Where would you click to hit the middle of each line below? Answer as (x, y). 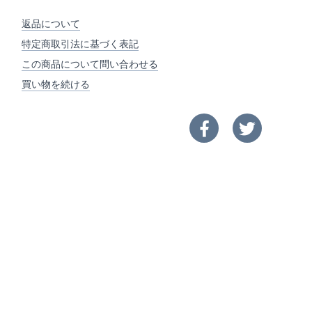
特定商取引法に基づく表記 (80, 44)
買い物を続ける (56, 84)
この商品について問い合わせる (90, 64)
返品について (51, 23)
